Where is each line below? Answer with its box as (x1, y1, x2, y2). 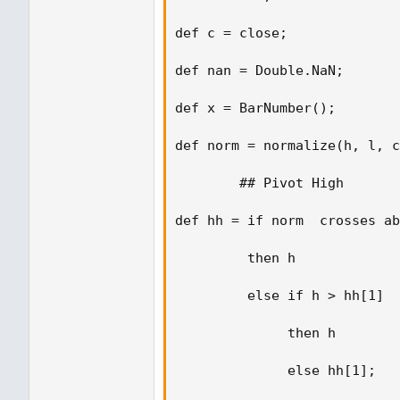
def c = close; (175, 25, 304, 41)
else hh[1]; (175, 362, 384, 379)
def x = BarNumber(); (175, 100, 344, 116)
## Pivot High (175, 175, 352, 191)
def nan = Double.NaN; (175, 62, 360, 79)
